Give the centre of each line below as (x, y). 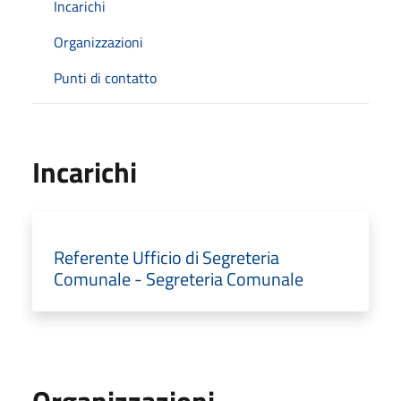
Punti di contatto (105, 77)
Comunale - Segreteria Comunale (179, 278)
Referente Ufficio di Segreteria (166, 257)
